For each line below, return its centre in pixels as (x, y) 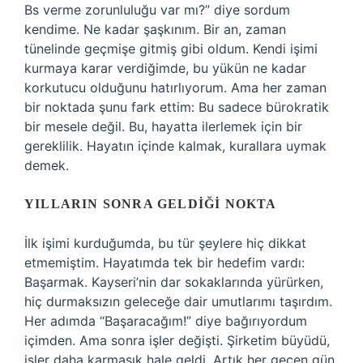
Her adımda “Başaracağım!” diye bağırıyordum (166, 321)
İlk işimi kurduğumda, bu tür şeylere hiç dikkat (165, 243)
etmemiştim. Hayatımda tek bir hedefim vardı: (164, 263)
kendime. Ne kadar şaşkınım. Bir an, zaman (155, 29)
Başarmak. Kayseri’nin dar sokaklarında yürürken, (174, 282)
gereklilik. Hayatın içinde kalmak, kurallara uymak (175, 146)
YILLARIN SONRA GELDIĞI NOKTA (151, 204)
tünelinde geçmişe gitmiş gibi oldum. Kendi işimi (171, 49)
